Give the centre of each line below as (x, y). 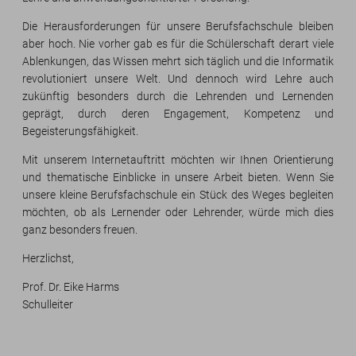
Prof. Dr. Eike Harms (71, 287)
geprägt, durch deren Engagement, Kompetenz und (178, 114)
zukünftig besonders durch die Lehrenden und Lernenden (178, 97)
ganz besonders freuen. (80, 230)
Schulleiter (48, 305)
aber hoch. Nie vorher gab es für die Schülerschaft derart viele (178, 44)
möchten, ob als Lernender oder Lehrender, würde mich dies (178, 213)
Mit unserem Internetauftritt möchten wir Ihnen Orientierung (178, 160)
